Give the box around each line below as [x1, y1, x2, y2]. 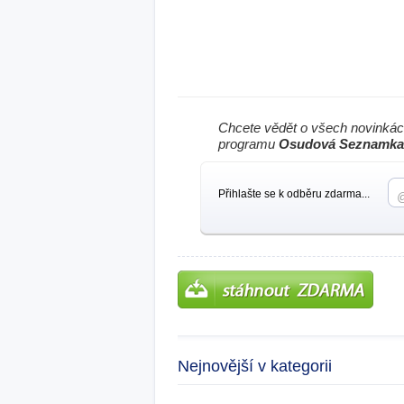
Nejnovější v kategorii [178, 357, 332, 375]
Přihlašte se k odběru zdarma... [218, 188, 370, 200]
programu [218, 136, 279, 151]
